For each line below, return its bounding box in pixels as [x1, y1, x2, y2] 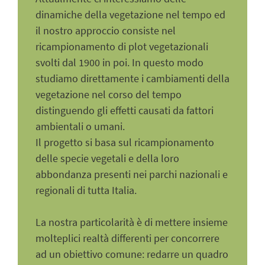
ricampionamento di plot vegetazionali [35, 40, 208, 54]
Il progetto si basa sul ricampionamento [35, 135, 214, 150]
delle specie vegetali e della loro [35, 151, 179, 166]
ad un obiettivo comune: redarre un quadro [35, 247, 228, 261]
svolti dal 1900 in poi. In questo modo [35, 56, 203, 70]
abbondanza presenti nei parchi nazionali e [35, 167, 228, 182]
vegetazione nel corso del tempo [35, 88, 182, 102]
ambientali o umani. [35, 119, 125, 134]
